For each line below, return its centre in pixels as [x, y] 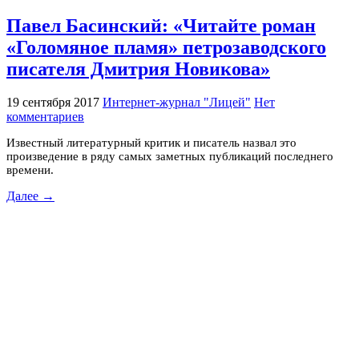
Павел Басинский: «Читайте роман [161, 25]
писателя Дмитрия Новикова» [138, 69]
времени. [30, 169]
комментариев [45, 116]
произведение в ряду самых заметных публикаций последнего [170, 156]
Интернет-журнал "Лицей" [177, 102]
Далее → [30, 196]
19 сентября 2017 [53, 102]
